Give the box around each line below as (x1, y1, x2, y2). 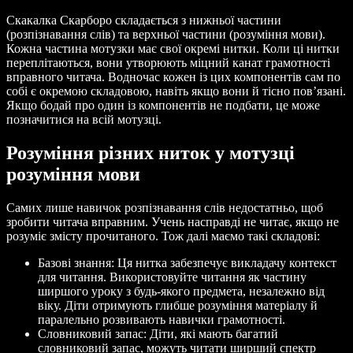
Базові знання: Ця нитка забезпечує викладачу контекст (38, 256, 336, 270)
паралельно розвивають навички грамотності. (38, 313, 285, 327)
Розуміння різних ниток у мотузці (6, 143, 295, 164)
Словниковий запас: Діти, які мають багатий (38, 327, 278, 341)
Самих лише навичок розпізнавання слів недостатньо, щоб (6, 201, 323, 215)
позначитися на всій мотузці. (6, 113, 162, 127)
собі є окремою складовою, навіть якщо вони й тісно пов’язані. (6, 84, 346, 98)
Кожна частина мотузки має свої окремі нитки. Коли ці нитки (6, 42, 340, 56)
